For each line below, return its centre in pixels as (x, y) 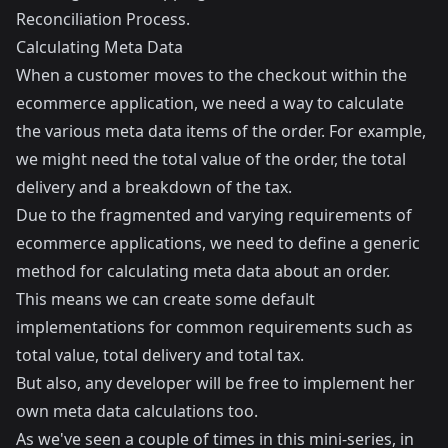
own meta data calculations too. (137, 411)
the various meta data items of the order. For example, (221, 131)
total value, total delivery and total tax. (160, 355)
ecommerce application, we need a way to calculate (210, 103)
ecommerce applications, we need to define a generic (218, 243)
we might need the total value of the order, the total (211, 159)
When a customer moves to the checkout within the (211, 75)
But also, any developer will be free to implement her (215, 383)
